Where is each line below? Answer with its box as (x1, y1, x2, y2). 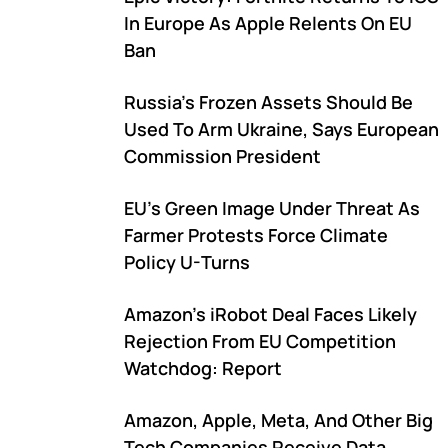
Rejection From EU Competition (124, 329, 396, 353)
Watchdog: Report (124, 356, 282, 380)
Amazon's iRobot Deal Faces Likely (124, 302, 417, 326)
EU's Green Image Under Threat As (124, 196, 420, 220)
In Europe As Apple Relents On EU (124, 11, 412, 35)
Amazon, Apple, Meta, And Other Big (124, 408, 433, 432)
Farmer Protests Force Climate (124, 223, 388, 247)
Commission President (124, 144, 321, 168)
